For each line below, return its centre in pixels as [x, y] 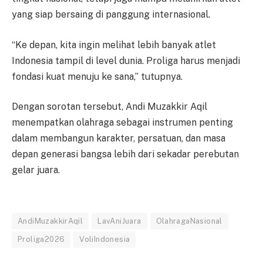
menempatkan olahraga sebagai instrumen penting [122, 123]
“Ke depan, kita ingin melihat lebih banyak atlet [114, 45]
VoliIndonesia [105, 239]
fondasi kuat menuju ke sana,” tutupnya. [97, 76]
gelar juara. [36, 170]
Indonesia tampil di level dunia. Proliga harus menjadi [126, 60]
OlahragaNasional [189, 221]
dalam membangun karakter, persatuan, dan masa [119, 139]
